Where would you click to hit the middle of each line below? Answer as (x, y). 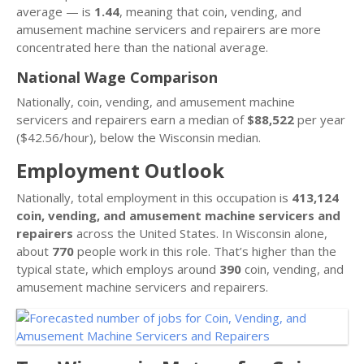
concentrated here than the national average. (142, 47)
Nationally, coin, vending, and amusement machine (156, 102)
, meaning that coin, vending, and (210, 11)
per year (320, 119)
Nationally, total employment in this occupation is (154, 197)
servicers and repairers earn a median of (132, 119)
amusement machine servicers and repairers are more (169, 29)
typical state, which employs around (118, 269)
